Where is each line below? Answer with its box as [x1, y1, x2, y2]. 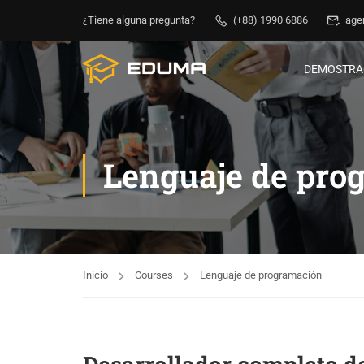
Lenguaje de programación [200, 269, 322, 281]
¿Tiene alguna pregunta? [83, 14, 195, 26]
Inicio [83, 269, 108, 281]
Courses [135, 269, 173, 281]
